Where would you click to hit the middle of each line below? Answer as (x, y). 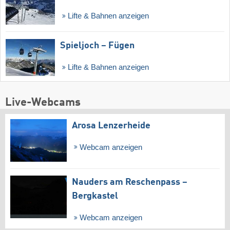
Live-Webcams (43, 102)
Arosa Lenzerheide (111, 126)
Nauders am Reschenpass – (130, 183)
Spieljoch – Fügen (97, 45)
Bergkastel (95, 196)
